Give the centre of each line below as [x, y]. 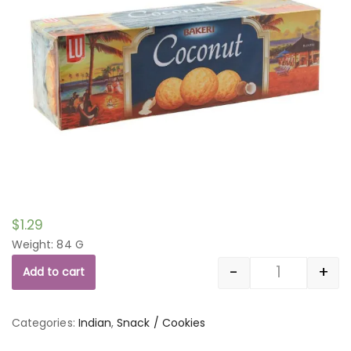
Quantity [302, 281]
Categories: [45, 322]
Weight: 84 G [48, 244]
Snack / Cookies [161, 322]
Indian [95, 322]
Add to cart [54, 272]
